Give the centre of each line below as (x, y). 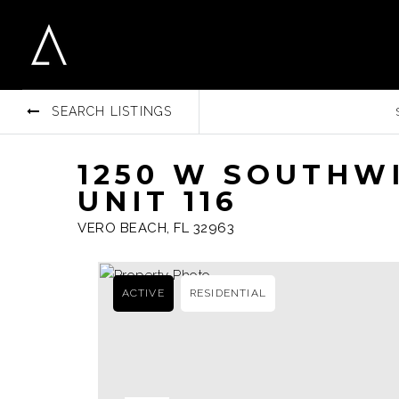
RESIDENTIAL (228, 293)
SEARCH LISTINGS (112, 111)
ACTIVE (143, 293)
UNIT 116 (158, 201)
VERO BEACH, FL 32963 (156, 228)
